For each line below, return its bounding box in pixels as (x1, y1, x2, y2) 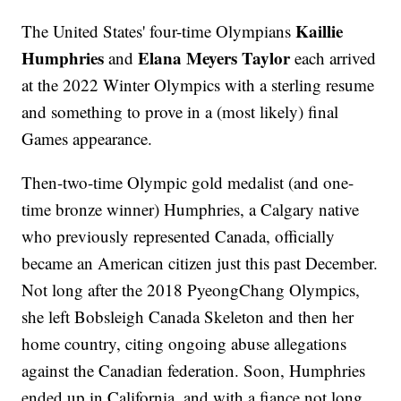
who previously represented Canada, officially (21, 225, 336, 248)
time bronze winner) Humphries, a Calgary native (21, 198, 360, 221)
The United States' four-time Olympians (21, 20, 296, 43)
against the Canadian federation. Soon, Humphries (21, 359, 366, 382)
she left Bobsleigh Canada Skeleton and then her (21, 305, 354, 328)
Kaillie (295, 19, 344, 44)
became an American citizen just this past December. (21, 252, 379, 275)
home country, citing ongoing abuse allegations (21, 332, 347, 355)
